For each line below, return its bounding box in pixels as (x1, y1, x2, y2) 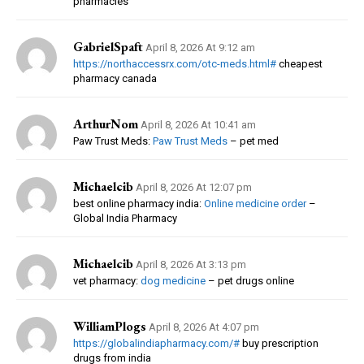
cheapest (276, 57, 323, 70)
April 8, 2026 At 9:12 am (145, 41, 255, 54)
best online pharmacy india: (73, 197, 204, 210)
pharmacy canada (73, 71, 157, 84)
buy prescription (240, 336, 318, 349)
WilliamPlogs (73, 317, 146, 335)
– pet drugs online (206, 274, 294, 287)
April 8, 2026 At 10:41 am (141, 118, 256, 131)
